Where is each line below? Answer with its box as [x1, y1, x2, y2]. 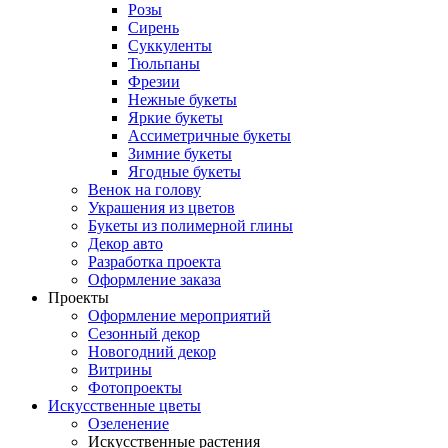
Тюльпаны [128, 55, 200, 72]
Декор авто [88, 235, 163, 252]
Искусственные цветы [48, 397, 201, 414]
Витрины [88, 361, 152, 378]
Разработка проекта [88, 253, 221, 270]
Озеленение [88, 415, 169, 432]
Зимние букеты [128, 145, 232, 162]
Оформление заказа [88, 271, 221, 288]
